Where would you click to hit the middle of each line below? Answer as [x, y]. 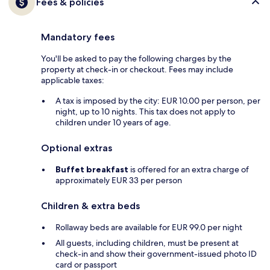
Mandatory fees [78, 37]
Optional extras [77, 148]
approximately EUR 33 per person [119, 180]
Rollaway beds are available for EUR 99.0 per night [149, 227]
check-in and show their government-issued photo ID [156, 253]
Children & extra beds [90, 206]
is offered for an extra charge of [189, 169]
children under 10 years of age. [113, 122]
